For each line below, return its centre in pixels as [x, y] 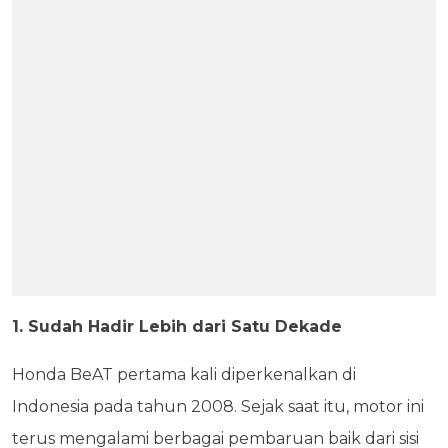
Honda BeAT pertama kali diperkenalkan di [184, 375]
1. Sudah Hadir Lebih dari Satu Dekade [177, 327]
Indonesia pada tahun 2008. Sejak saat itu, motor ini [218, 407]
